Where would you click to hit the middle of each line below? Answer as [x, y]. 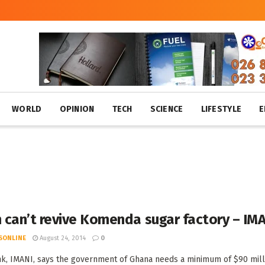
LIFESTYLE [221, 109]
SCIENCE [167, 109]
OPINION [77, 109]
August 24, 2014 [62, 238]
